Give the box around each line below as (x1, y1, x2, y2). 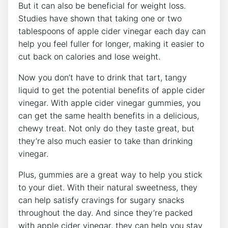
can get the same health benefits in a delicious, (18, 110, 199, 121)
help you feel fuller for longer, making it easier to (18, 39, 204, 49)
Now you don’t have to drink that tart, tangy (18, 72, 187, 83)
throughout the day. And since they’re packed (18, 208, 193, 218)
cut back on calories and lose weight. (18, 51, 160, 62)
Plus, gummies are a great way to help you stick (18, 169, 202, 180)
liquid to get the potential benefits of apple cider (18, 85, 205, 96)
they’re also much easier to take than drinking (18, 136, 193, 147)
